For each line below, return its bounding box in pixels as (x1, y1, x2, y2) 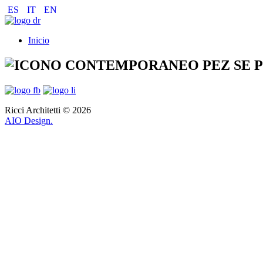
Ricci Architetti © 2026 (5, 104, 91, 115)
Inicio (28, 35, 49, 45)
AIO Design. (5, 115, 53, 126)
